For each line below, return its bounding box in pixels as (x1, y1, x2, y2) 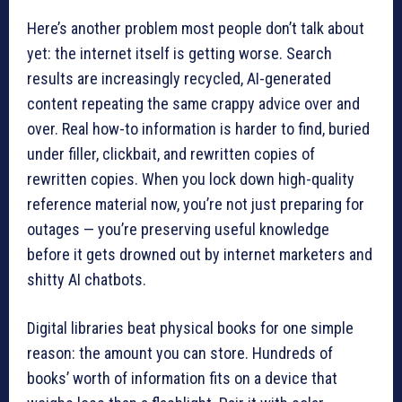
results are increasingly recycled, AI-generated (27, 68, 331, 88)
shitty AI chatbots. (27, 269, 146, 289)
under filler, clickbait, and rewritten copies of (27, 144, 315, 163)
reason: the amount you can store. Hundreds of (27, 343, 333, 363)
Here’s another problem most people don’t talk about (27, 18, 364, 38)
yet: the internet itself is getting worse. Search (27, 43, 332, 63)
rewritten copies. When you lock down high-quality (27, 169, 354, 188)
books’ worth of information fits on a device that (27, 368, 337, 388)
